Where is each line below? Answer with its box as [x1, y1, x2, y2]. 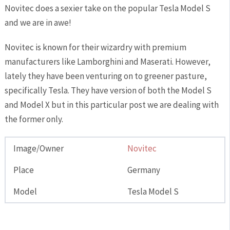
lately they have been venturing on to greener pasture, [4, 70, 207, 82]
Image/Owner [13, 142, 64, 154]
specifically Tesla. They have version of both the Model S [4, 84, 212, 96]
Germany [127, 164, 160, 176]
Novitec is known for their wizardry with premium [4, 41, 186, 53]
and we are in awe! [4, 16, 71, 28]
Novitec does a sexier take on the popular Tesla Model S [4, 2, 210, 14]
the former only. [4, 113, 63, 125]
